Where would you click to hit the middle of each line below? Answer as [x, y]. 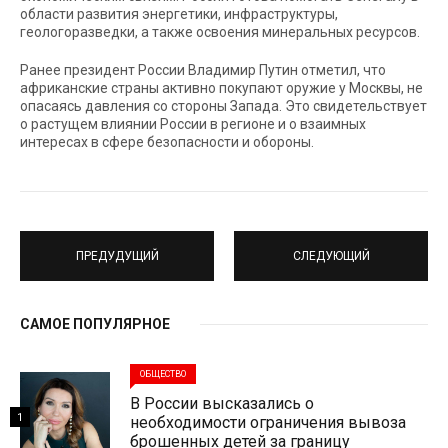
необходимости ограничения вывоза [268, 423]
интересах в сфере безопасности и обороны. [167, 142]
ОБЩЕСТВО [163, 374]
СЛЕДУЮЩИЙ [331, 255]
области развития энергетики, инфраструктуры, [179, 14]
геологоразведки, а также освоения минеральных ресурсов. [220, 32]
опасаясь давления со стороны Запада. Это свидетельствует [223, 106]
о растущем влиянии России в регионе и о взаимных [193, 124]
